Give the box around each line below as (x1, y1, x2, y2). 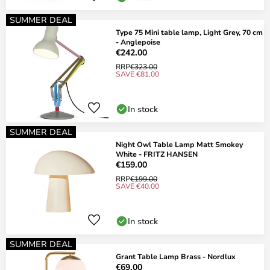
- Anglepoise (116, 37, 160, 46)
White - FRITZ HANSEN (116, 149, 198, 159)
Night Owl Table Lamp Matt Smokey (116, 139, 243, 149)
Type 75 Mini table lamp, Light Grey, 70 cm (116, 27, 263, 37)
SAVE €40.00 (116, 181, 159, 190)
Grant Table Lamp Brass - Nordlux (116, 251, 236, 261)
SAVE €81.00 (116, 69, 159, 78)
